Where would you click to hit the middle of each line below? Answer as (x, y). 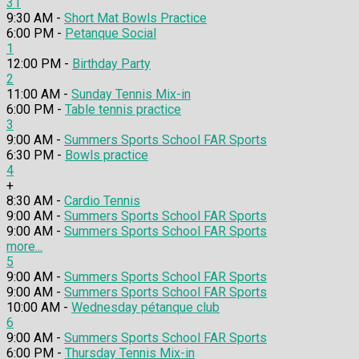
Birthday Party (111, 64)
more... (24, 247)
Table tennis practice (123, 110)
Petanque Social (111, 34)
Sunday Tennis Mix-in (131, 95)
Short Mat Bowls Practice (135, 18)
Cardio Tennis (102, 201)
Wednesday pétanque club (145, 308)
